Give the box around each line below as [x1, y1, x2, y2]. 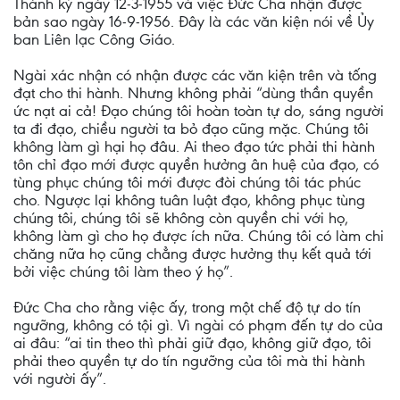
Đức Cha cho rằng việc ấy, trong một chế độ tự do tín [13, 298, 361, 316]
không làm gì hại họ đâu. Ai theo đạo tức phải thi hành [13, 137, 375, 155]
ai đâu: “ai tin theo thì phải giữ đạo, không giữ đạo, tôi [13, 334, 371, 352]
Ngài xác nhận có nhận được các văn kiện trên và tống [13, 66, 377, 84]
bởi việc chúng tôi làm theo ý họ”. [13, 262, 233, 280]
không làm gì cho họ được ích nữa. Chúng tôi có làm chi [13, 227, 384, 245]
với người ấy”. [13, 370, 106, 387]
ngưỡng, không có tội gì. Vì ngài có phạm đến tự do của [13, 316, 383, 334]
